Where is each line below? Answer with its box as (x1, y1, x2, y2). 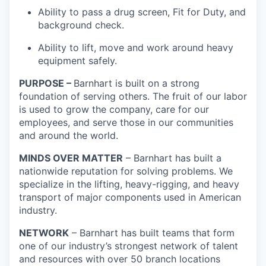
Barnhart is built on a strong (74, 77, 199, 90)
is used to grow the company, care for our (19, 103, 209, 116)
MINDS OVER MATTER (19, 152, 123, 164)
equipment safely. (38, 55, 117, 67)
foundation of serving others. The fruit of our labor (19, 90, 247, 103)
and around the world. (19, 129, 118, 142)
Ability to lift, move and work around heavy (38, 42, 233, 54)
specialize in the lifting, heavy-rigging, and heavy (19, 178, 239, 191)
